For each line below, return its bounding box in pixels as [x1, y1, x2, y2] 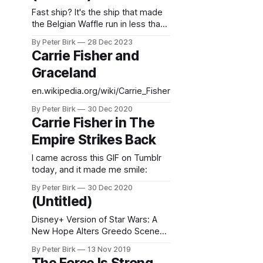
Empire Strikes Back [31, 131, 156, 148]
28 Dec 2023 [87, 38, 133, 46]
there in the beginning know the [31, 249, 157, 260]
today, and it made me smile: [31, 164, 147, 175]
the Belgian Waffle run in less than [31, 19, 165, 29]
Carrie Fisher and [31, 48, 139, 64]
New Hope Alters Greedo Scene [31, 226, 160, 237]
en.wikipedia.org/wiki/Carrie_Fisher [31, 86, 170, 96]
